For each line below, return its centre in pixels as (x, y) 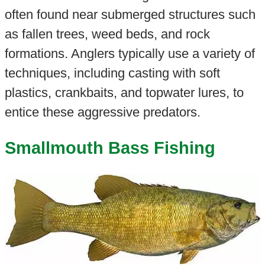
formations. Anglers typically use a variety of (130, 54)
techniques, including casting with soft (112, 73)
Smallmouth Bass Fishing (110, 148)
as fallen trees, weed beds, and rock (107, 34)
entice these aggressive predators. (102, 112)
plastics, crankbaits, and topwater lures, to (124, 93)
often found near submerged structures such (130, 15)
